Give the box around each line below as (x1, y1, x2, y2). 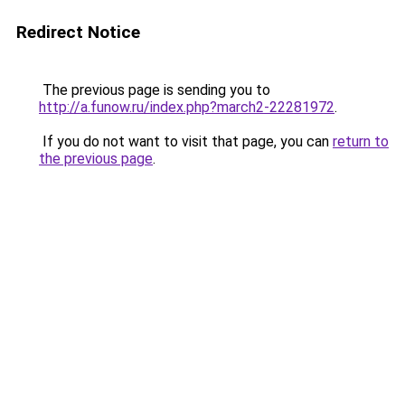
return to (333, 133, 389, 150)
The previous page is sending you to (39, 81, 270, 99)
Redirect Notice (16, 22, 140, 42)
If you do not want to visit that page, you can (39, 133, 333, 150)
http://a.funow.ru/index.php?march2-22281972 (39, 99, 334, 116)
